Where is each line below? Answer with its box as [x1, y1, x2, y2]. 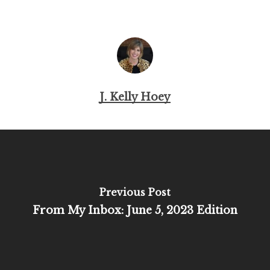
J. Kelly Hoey [99, 90, 171, 104]
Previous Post [99, 186, 171, 198]
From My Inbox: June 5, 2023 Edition [32, 203, 237, 217]
